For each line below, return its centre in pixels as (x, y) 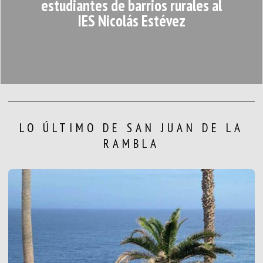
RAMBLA (131, 143)
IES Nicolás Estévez (131, 21)
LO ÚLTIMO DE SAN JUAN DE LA (131, 127)
